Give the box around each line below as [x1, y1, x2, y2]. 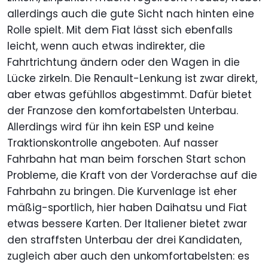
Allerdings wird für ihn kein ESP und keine [7, 120, 214, 135]
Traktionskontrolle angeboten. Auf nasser [7, 136, 218, 151]
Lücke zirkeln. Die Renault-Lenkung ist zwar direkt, [7, 71, 257, 86]
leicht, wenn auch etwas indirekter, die [7, 39, 205, 54]
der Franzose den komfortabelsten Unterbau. [7, 103, 238, 118]
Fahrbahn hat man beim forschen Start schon [7, 152, 246, 167]
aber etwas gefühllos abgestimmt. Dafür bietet [7, 87, 252, 102]
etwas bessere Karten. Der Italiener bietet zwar [7, 217, 247, 232]
